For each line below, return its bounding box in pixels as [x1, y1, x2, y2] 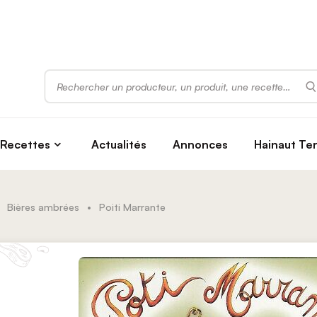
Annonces [172, 137, 228, 151]
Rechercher [43, 69, 99, 82]
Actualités [91, 137, 147, 151]
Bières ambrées [7, 200, 79, 213]
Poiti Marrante [99, 200, 166, 213]
